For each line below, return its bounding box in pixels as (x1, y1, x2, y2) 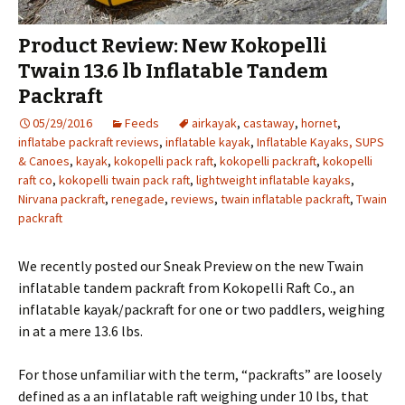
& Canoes (18, 153, 70, 170)
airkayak (192, 115, 237, 132)
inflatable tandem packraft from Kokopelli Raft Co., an (18, 278, 354, 297)
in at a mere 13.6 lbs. (18, 322, 143, 341)
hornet (301, 115, 337, 132)
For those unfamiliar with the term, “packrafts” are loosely (18, 365, 381, 384)
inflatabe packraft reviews (18, 134, 159, 151)
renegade (111, 191, 165, 208)
